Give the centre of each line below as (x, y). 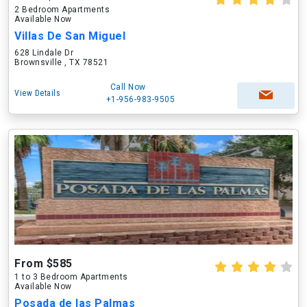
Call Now (128, 87)
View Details (37, 93)
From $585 (44, 263)
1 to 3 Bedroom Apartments (71, 277)
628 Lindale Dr (44, 53)
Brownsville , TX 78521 (61, 62)
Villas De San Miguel (70, 36)
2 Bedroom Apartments (62, 10)
